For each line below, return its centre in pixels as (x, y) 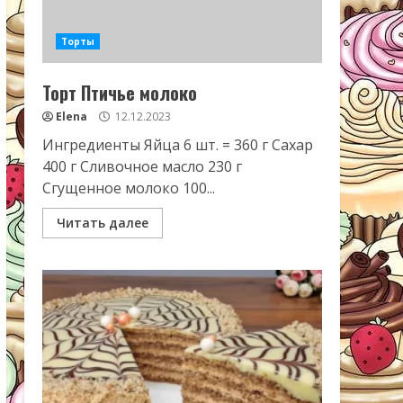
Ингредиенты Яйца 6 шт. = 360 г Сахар (177, 145)
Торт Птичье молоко (119, 93)
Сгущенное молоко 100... (128, 188)
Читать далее (102, 223)
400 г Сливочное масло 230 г (142, 166)
